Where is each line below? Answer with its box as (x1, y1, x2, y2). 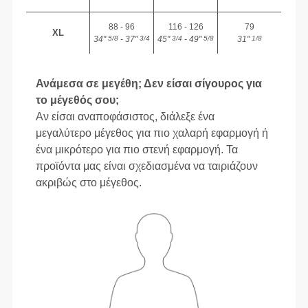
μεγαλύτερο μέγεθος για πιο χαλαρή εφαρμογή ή (36, 126, 269, 139)
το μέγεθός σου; (36, 93, 120, 106)
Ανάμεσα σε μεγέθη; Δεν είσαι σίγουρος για (36, 77, 263, 89)
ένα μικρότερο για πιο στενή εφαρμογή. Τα (36, 143, 239, 155)
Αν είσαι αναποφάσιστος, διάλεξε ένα (36, 110, 215, 122)
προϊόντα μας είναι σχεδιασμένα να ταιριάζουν (36, 159, 258, 172)
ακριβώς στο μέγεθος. (36, 176, 142, 188)
